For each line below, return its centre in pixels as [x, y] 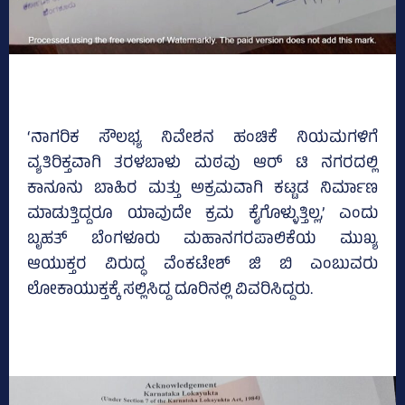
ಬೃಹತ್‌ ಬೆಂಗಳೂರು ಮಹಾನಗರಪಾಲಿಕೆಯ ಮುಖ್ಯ [202, 241]
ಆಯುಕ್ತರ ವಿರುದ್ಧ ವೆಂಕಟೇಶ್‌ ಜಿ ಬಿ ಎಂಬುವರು [202, 266]
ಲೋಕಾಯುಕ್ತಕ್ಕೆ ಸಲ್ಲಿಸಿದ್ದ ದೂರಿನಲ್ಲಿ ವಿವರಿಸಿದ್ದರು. [170, 292]
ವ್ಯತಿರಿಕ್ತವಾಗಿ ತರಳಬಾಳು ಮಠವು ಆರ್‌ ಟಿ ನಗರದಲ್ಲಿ [202, 165]
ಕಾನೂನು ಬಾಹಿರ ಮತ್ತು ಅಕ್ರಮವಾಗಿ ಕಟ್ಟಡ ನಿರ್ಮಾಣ [202, 190]
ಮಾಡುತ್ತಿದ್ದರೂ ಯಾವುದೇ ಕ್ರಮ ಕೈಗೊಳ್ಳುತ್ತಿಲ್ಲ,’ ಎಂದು [202, 216]
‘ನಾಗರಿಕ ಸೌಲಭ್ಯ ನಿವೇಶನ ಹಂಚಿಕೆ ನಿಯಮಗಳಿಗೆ [202, 140]
